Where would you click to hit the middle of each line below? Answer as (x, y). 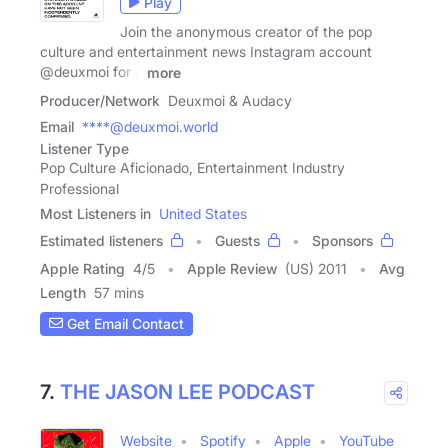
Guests (237, 240)
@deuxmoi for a (91, 71)
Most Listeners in (95, 213)
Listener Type (84, 148)
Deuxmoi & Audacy (230, 100)
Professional (79, 188)
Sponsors (342, 240)
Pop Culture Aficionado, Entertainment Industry (192, 167)
